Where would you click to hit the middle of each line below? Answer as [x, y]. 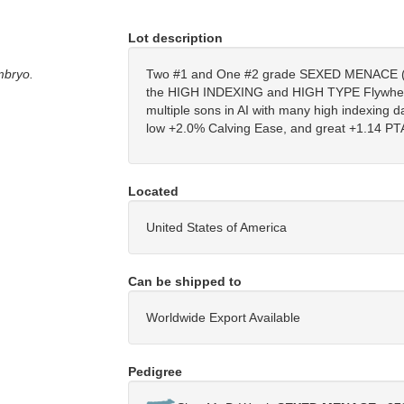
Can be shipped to [184, 281]
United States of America [216, 227]
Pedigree [155, 371]
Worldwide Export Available [223, 317]
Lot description [175, 37]
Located [153, 191]
